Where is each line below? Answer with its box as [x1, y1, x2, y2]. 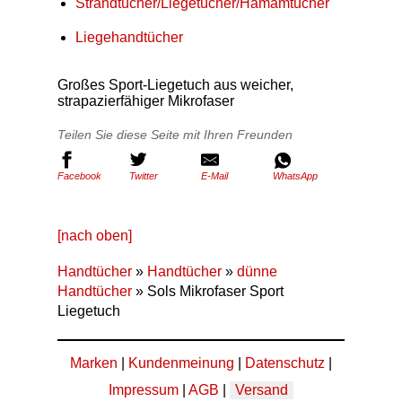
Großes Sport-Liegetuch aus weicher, [57, 77, 293, 92]
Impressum [109, 382, 179, 398]
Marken [70, 355, 118, 371]
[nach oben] [57, 228, 132, 243]
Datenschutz [245, 355, 325, 371]
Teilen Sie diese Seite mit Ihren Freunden [57, 127, 293, 142]
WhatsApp [273, 170, 318, 181]
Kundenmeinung [128, 355, 234, 371]
